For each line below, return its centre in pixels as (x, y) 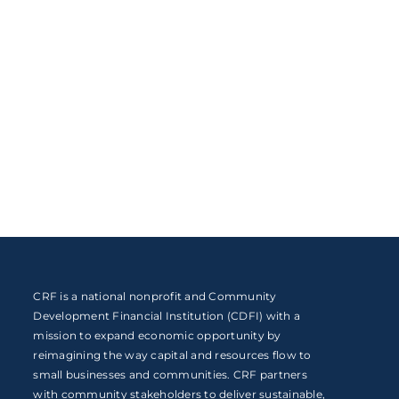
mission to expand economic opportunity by (157, 335)
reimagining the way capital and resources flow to (172, 354)
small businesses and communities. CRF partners (170, 374)
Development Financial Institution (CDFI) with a (167, 315)
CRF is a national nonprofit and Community (155, 296)
